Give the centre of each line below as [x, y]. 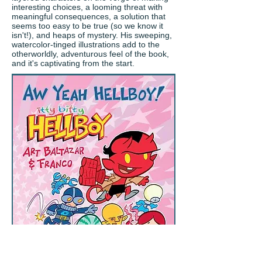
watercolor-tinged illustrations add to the [86, 44]
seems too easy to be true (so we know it [87, 26]
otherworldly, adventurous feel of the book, [90, 54]
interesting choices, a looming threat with [87, 7]
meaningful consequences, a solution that [89, 16]
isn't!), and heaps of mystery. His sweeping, [92, 35]
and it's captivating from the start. [73, 63]
